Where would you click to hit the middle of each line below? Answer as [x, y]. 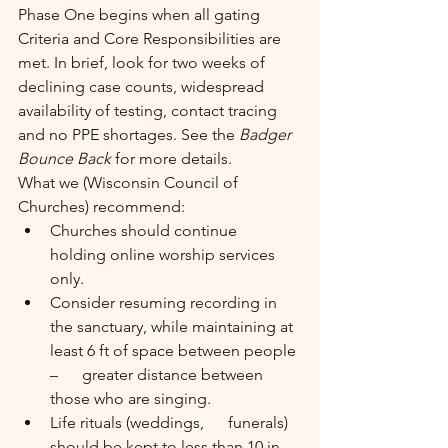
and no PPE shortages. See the [128, 134]
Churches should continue [155, 230]
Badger [267, 134]
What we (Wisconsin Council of [130, 182]
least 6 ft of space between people [175, 350]
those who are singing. [130, 398]
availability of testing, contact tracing [149, 110]
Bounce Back [66, 158]
